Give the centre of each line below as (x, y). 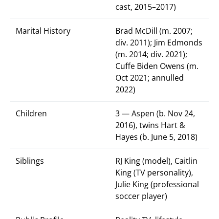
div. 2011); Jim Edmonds (159, 43)
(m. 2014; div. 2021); (151, 54)
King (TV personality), (154, 173)
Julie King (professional (157, 184)
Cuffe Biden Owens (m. (157, 66)
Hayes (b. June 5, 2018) (156, 137)
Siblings (30, 161)
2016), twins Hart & (150, 125)
